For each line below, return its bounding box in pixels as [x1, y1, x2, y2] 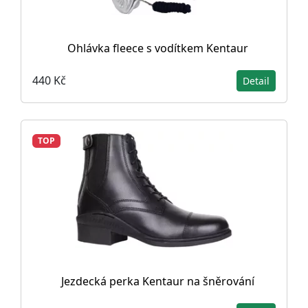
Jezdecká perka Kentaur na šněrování [60, 273, 254, 289]
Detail [243, 74, 269, 87]
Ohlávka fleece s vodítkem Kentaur [67, 40, 248, 56]
